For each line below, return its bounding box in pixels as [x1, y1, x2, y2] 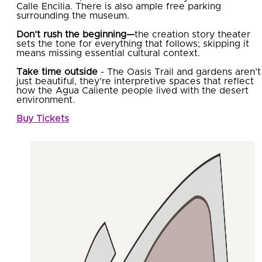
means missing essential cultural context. [16, 48, 200, 58]
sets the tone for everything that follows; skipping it [16, 39, 249, 49]
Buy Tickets [16, 113, 69, 123]
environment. [16, 95, 75, 105]
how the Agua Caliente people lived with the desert [16, 85, 249, 95]
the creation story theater [135, 29, 250, 39]
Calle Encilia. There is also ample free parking [16, 1, 221, 11]
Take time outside [16, 67, 98, 77]
